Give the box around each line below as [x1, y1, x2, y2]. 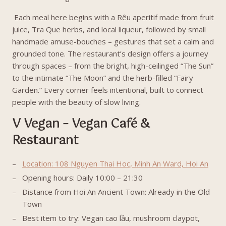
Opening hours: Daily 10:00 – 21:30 [22, 173, 143, 183]
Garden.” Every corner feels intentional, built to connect [12, 85, 203, 95]
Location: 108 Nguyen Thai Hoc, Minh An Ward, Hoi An [22, 158, 208, 168]
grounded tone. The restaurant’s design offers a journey [12, 48, 208, 59]
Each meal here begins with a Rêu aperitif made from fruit [14, 12, 214, 22]
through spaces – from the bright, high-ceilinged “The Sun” [12, 61, 213, 71]
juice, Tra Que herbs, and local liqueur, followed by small [12, 24, 206, 34]
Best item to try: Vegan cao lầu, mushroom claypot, [22, 213, 200, 223]
